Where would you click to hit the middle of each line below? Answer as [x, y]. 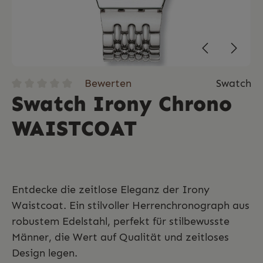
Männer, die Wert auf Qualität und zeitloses [120, 237]
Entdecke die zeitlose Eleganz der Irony [111, 189]
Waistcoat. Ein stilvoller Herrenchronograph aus [131, 205]
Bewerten [108, 83]
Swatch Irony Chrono [122, 103]
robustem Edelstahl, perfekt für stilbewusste [121, 221]
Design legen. [45, 253]
